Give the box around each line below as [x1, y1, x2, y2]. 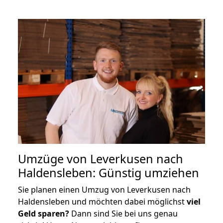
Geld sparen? [18, 208, 69, 219]
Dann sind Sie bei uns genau [69, 208, 178, 219]
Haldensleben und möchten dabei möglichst [18, 196, 187, 207]
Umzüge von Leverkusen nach [18, 150, 183, 167]
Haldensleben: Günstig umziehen [18, 164, 199, 181]
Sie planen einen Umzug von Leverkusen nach [18, 184, 191, 195]
